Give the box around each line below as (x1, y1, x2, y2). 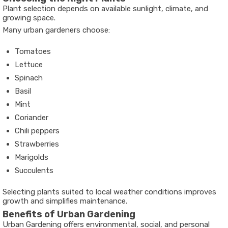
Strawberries (15, 139, 59, 149)
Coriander (15, 113, 48, 122)
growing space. (3, 13, 55, 22)
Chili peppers (15, 126, 60, 135)
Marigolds (15, 153, 48, 162)
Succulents (15, 166, 53, 175)
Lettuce (15, 60, 43, 69)
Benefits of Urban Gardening (3, 209, 135, 220)
